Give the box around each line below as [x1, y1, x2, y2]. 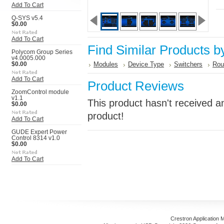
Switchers [174, 60, 202, 68]
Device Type [128, 60, 164, 68]
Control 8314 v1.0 [11, 135, 60, 141]
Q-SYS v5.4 [11, 15, 43, 21]
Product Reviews [87, 78, 184, 93]
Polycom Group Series [11, 49, 72, 55]
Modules [93, 60, 118, 68]
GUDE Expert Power [11, 129, 67, 135]
